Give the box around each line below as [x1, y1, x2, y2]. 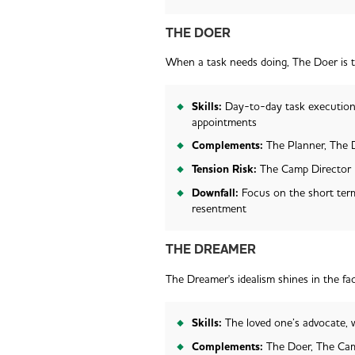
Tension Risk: [191, 162, 260, 178]
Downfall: [191, 185, 242, 201]
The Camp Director [259, 162, 351, 178]
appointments [191, 114, 257, 131]
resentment [191, 200, 246, 217]
